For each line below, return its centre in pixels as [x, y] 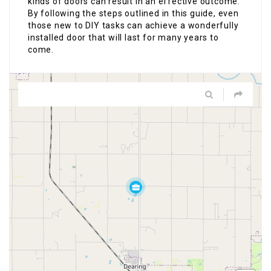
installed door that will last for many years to [123, 37]
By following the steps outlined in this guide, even [133, 13]
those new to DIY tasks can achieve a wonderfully [133, 25]
